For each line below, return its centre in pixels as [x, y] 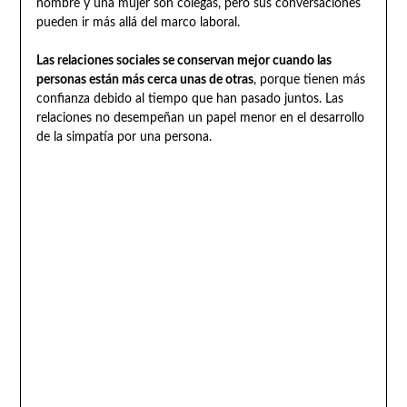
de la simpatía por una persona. [124, 137]
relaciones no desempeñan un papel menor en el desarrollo [200, 118]
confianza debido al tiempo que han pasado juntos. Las [189, 99]
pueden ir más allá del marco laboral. [138, 22]
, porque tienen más [309, 79]
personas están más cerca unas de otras [144, 79]
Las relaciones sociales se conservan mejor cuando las [184, 60]
